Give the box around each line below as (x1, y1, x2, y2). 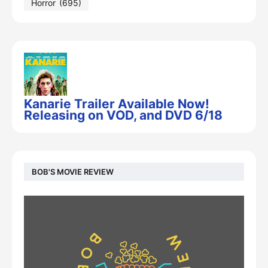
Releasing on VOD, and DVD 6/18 (24, 108, 223, 123)
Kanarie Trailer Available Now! (24, 96, 209, 111)
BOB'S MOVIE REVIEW (32, 166, 114, 176)
